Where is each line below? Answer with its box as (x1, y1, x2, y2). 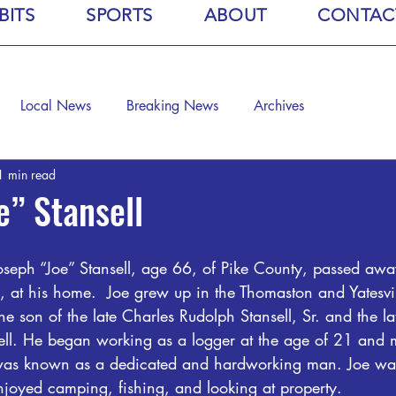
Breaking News (126, 96, 218, 115)
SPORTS (86, 4, 153, 26)
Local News (20, 96, 91, 115)
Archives (254, 96, 304, 115)
